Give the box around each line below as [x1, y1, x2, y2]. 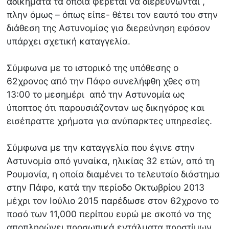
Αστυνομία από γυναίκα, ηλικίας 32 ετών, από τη [7, 155, 215, 167]
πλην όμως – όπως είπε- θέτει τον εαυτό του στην [7, 9, 218, 20]
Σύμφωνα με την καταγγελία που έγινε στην [7, 142, 195, 153]
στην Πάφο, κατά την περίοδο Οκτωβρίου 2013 [7, 182, 205, 193]
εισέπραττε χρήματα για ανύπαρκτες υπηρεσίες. [7, 116, 213, 127]
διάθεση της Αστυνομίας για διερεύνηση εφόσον [7, 22, 211, 34]
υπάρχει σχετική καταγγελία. [7, 36, 131, 47]
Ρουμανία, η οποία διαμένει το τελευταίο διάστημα [7, 169, 220, 180]
